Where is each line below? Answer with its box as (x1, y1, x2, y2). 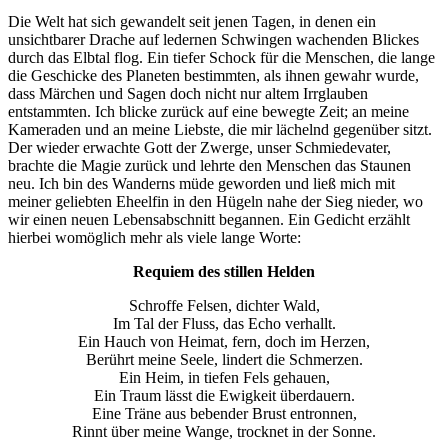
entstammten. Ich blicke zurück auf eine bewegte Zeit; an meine (8, 102, 409, 120)
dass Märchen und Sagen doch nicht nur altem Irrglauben (8, 84, 368, 102)
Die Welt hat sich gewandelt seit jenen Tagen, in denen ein (8, 12, 376, 30)
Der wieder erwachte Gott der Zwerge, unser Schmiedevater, (8, 138, 391, 156)
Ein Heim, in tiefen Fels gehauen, (118, 368, 330, 386)
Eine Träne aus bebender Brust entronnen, (91, 404, 357, 422)
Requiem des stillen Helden (133, 262, 315, 280)
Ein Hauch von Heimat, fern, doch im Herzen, (78, 332, 370, 350)
